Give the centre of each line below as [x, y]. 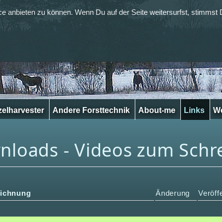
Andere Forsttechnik [91, 110]
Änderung [174, 193]
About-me [157, 110]
